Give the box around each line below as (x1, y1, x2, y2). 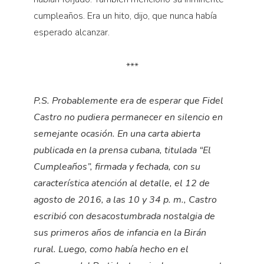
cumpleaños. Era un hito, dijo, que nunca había (33, 9, 217, 23)
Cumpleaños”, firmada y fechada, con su (33, 160, 200, 174)
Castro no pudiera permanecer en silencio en (33, 111, 223, 124)
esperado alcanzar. (33, 26, 110, 39)
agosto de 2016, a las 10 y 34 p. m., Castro (33, 193, 217, 207)
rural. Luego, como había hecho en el (33, 243, 189, 256)
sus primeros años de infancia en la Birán (33, 226, 206, 240)
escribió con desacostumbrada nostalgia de (33, 210, 215, 223)
